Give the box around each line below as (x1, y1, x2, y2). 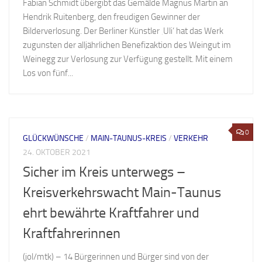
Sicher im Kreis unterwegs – (23, 164, 185, 181)
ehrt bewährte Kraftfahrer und (23, 205, 199, 222)
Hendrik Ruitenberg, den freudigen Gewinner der (23, 11, 200, 22)
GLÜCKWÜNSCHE (23, 133, 84, 143)
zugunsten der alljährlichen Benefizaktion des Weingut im (23, 39, 231, 50)
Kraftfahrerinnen (23, 225, 120, 242)
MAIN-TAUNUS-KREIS (91, 133, 167, 143)
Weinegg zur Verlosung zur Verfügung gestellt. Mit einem (23, 53, 233, 64)
